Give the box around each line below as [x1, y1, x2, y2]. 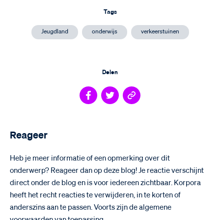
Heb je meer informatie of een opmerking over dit [10, 154, 170, 162]
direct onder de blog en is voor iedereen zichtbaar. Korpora [10, 179, 201, 187]
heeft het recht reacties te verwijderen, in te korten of [10, 191, 181, 199]
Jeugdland [41, 28, 68, 35]
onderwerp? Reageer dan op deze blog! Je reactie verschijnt [10, 166, 204, 174]
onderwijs [91, 28, 117, 35]
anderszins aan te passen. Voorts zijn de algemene [10, 203, 171, 211]
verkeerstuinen [140, 28, 179, 35]
